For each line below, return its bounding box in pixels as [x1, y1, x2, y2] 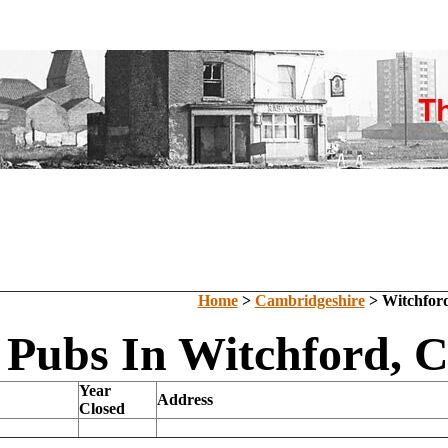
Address [157, 391, 213, 408]
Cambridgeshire [254, 292, 365, 309]
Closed [79, 400, 125, 417]
